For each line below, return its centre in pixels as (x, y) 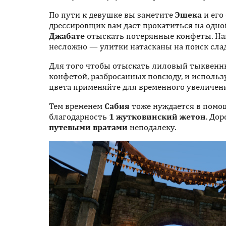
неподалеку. (152, 127)
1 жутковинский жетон (157, 117)
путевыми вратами (88, 127)
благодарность (79, 117)
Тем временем (77, 106)
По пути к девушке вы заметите (112, 15)
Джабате (67, 36)
